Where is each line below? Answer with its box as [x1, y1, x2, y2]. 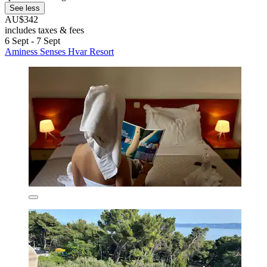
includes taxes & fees [5, 24, 84, 35]
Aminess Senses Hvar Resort [5, 46, 114, 57]
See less [10, 3, 40, 13]
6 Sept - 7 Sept [5, 35, 60, 46]
